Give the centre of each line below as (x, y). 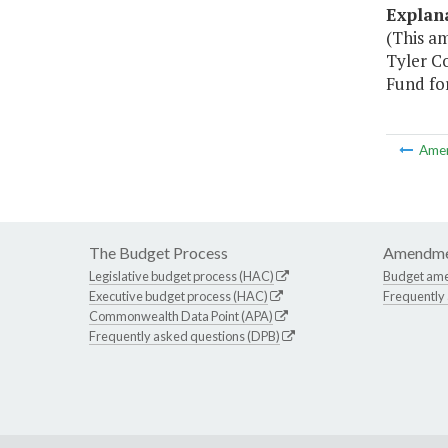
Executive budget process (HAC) (178, 296)
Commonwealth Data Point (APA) (181, 316)
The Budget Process (158, 253)
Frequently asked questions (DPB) (184, 336)
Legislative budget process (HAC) (181, 276)
